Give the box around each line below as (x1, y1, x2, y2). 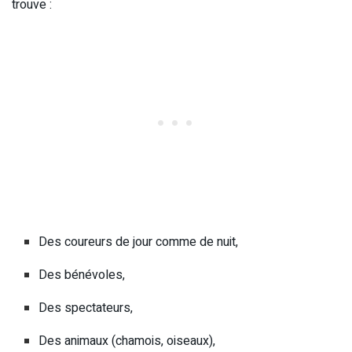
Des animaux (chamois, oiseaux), (38, 331, 216, 350)
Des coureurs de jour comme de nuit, (38, 232, 239, 251)
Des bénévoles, (38, 265, 126, 284)
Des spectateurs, (38, 298, 134, 317)
